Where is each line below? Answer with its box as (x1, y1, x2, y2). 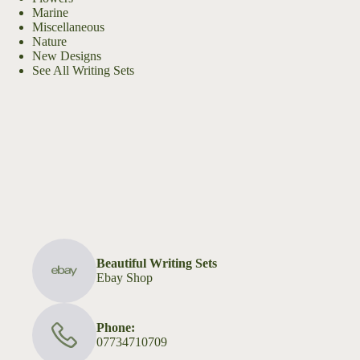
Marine (32, 6, 68, 19)
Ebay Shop (96, 271, 153, 284)
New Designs (32, 49, 101, 63)
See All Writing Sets (32, 63, 134, 77)
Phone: (96, 321, 135, 334)
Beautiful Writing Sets (96, 256, 217, 270)
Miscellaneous (32, 20, 104, 34)
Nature (32, 35, 67, 48)
